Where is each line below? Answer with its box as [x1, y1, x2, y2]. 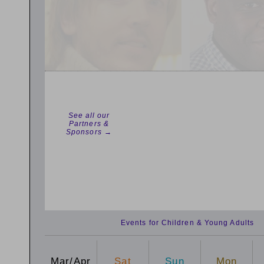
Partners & [69, 120, 109, 128]
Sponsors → [66, 128, 112, 136]
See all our [68, 111, 110, 120]
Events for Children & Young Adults [120, 219, 255, 227]
